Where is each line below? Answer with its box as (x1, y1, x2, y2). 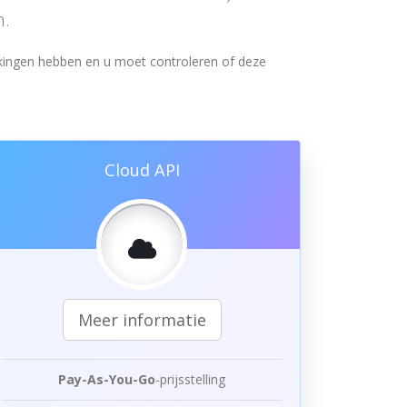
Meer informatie (77, 309, 206, 331)
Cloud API (104, 159, 180, 181)
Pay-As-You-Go (58, 371, 155, 388)
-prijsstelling (155, 371, 225, 388)
